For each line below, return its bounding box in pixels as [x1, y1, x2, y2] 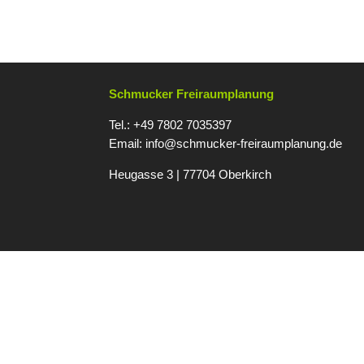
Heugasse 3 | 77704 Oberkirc [109, 167, 266, 181]
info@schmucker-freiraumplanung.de [145, 136, 343, 150]
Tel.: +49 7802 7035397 [109, 118, 232, 132]
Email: [109, 136, 146, 150]
